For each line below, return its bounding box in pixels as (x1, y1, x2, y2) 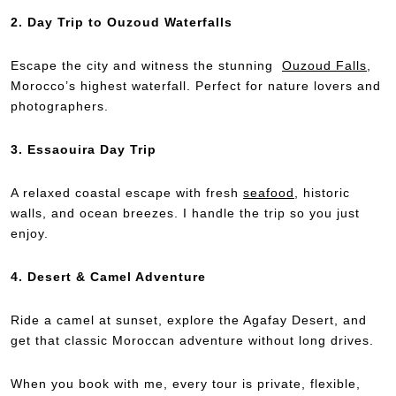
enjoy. (11, 225, 49, 240)
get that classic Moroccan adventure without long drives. (11, 332, 374, 347)
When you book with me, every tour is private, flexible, (11, 376, 361, 391)
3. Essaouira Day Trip (11, 141, 156, 156)
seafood (243, 185, 294, 200)
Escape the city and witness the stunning (11, 57, 282, 72)
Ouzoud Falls (282, 57, 367, 72)
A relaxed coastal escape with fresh (11, 185, 243, 200)
